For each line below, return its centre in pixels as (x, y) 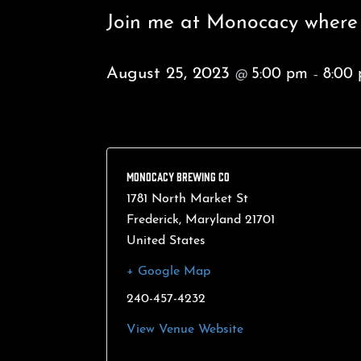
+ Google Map (168, 272)
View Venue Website (185, 330)
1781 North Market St (187, 199)
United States (166, 241)
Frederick (153, 220)
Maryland (213, 220)
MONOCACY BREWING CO (178, 176)
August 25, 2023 (171, 74)
